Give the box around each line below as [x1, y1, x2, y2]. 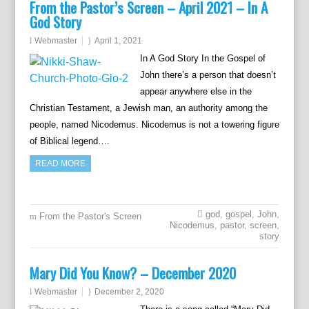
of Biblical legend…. [29, 136, 110, 146]
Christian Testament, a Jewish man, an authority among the [29, 103, 268, 113]
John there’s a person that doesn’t [139, 70, 276, 80]
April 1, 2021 [94, 36, 142, 46]
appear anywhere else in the [139, 86, 252, 97]
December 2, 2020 [94, 287, 164, 297]
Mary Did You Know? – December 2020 [29, 262, 236, 283]
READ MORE [34, 159, 86, 168]
